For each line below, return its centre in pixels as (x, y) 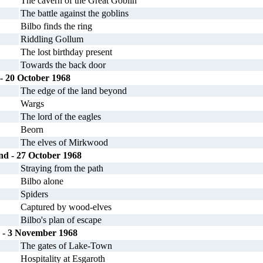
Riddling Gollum (52, 39)
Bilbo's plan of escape (61, 220)
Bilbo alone (42, 181)
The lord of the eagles (61, 117)
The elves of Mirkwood (64, 142)
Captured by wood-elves (66, 207)
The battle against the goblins (75, 13)
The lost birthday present (66, 52)
